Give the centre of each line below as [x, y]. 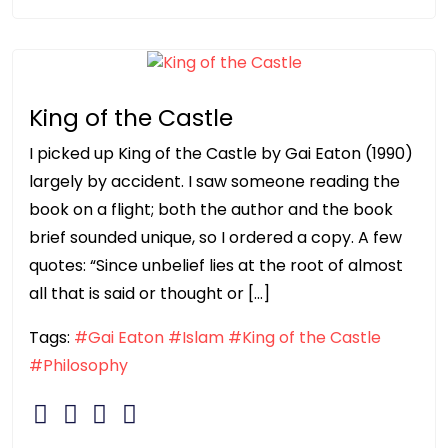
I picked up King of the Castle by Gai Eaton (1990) [221, 154]
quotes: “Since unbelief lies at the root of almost [216, 266]
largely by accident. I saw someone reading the [214, 182]
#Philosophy [78, 366]
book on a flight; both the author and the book [211, 210]
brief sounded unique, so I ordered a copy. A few [215, 238]
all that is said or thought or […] [149, 294]
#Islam [196, 338]
